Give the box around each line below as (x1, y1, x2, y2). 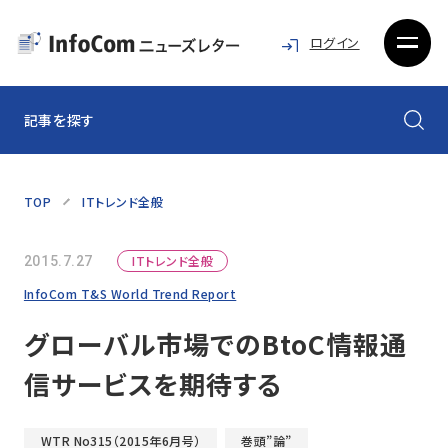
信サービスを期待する (23, 364, 283, 402)
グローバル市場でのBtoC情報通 (23, 324, 408, 362)
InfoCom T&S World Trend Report (23, 284, 237, 302)
